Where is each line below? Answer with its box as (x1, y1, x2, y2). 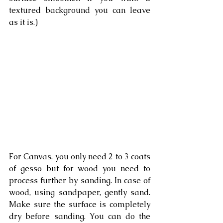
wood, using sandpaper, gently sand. (9, 187, 150, 198)
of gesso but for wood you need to (9, 163, 150, 174)
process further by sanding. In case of (9, 175, 150, 186)
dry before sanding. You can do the (9, 211, 150, 222)
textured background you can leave (9, 5, 150, 16)
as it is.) (9, 17, 38, 28)
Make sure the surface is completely (9, 199, 150, 210)
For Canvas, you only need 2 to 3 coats (9, 151, 150, 162)
